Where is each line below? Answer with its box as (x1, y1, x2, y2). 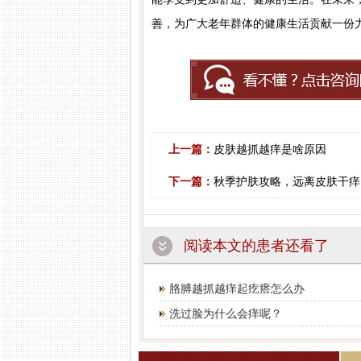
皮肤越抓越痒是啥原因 (214, 143, 326, 156)
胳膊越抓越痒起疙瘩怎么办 (169, 282, 305, 296)
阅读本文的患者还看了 (184, 238, 329, 255)
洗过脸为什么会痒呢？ (169, 307, 282, 321)
